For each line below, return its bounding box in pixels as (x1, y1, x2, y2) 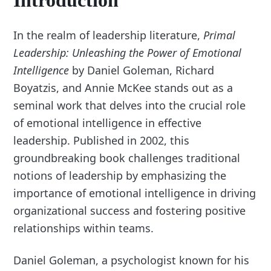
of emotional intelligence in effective (13, 116, 202, 131)
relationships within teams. (13, 221, 154, 236)
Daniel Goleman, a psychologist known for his (13, 253, 250, 268)
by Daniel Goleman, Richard (69, 63, 215, 78)
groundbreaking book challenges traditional (13, 151, 241, 166)
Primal (203, 28, 236, 43)
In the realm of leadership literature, (13, 28, 204, 43)
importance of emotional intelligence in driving (13, 186, 256, 201)
